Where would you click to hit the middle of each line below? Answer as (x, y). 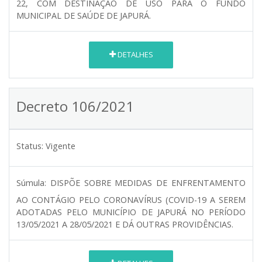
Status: (30, 146)
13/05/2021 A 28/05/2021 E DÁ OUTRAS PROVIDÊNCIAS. (125, 224)
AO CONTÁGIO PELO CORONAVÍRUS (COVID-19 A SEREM (131, 199)
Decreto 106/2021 (75, 106)
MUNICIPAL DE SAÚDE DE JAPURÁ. (84, 15)
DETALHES (134, 55)
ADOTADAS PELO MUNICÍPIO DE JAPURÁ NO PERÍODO (131, 212)
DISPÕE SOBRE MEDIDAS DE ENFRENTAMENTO (148, 182)
